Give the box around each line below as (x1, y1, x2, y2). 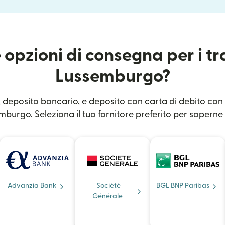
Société (96, 182, 121, 189)
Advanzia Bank (8, 182, 57, 189)
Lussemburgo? (55, 68, 170, 85)
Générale (92, 193, 123, 200)
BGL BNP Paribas (156, 182, 209, 189)
